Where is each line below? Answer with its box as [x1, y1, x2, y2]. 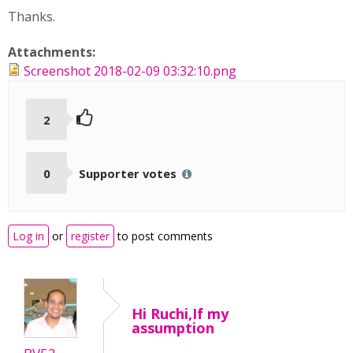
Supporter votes [78, 165, 180, 181]
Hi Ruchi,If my [132, 304, 229, 324]
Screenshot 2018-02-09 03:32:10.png [24, 62, 236, 80]
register [71, 229, 110, 244]
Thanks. [8, 8, 55, 25]
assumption [132, 318, 214, 338]
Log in [13, 229, 44, 244]
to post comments [114, 229, 213, 244]
